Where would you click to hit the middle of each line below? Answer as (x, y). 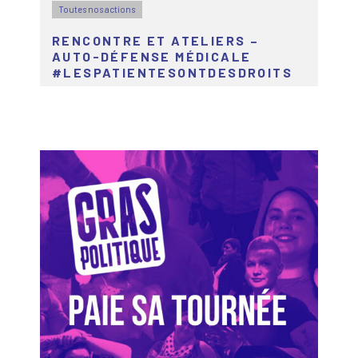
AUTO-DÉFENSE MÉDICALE (152, 56)
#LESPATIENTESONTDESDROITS (172, 72)
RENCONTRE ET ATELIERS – (156, 40)
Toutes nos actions (97, 9)
